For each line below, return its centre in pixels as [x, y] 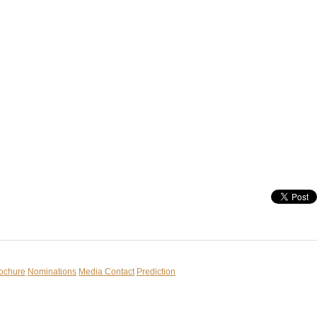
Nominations [52, 272]
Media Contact [106, 272]
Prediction [156, 272]
